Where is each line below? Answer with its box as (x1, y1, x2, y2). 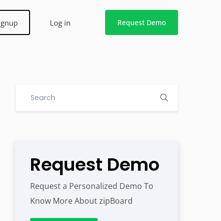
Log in (50, 17, 71, 28)
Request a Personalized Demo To (30, 181, 153, 191)
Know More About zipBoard (30, 195, 133, 206)
